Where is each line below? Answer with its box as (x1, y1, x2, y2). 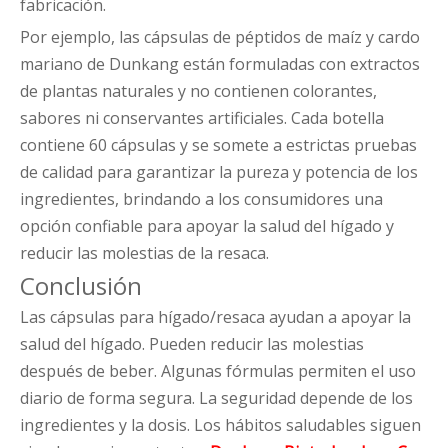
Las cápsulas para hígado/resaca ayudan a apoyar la (20, 306, 411, 329)
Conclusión (20, 269, 142, 303)
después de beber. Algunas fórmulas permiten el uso (20, 360, 416, 383)
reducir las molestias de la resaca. (20, 242, 269, 265)
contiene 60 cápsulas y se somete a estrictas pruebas (20, 134, 417, 157)
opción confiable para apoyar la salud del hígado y (20, 215, 394, 238)
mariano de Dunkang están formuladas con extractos (20, 53, 420, 76)
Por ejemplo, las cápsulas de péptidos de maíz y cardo (20, 26, 420, 49)
